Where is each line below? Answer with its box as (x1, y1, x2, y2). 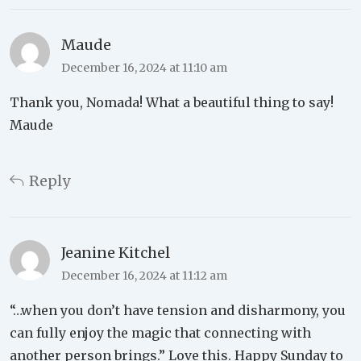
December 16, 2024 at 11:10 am (61, 60, 227, 76)
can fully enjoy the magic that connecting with (10, 325, 311, 342)
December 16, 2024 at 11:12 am (61, 268, 227, 284)
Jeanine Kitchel (61, 243, 170, 263)
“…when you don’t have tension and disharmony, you (10, 302, 346, 319)
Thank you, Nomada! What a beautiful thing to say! (10, 94, 334, 111)
